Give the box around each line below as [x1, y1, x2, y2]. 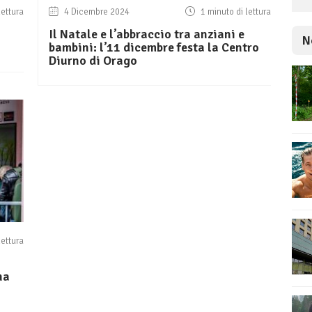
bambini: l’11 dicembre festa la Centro [49, 40, 259, 56]
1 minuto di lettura [198, 6, 271, 18]
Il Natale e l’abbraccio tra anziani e [49, 26, 244, 42]
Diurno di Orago [49, 53, 137, 69]
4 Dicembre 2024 [62, 6, 130, 18]
